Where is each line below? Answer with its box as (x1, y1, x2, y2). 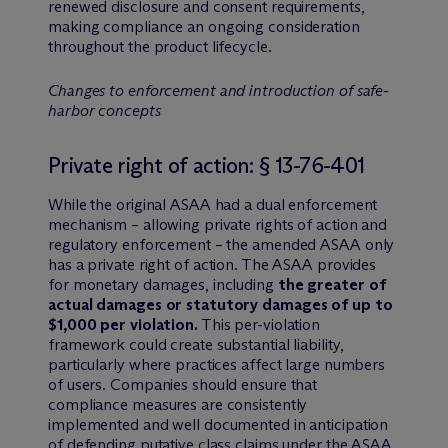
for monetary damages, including (48, 274, 278, 294)
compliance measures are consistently (48, 394, 308, 414)
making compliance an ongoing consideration (48, 16, 360, 36)
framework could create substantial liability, (48, 334, 344, 354)
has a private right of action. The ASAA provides (48, 254, 377, 274)
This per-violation (197, 314, 321, 334)
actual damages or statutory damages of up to (48, 294, 393, 314)
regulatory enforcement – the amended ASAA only (48, 234, 395, 254)
